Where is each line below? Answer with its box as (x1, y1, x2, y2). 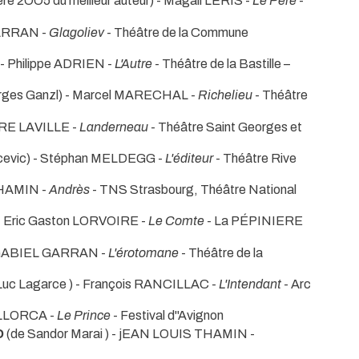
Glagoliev (49, 25, 104, 39)
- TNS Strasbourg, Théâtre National (90, 183, 296, 197)
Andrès (49, 183, 90, 197)
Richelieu (198, 88, 252, 103)
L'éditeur (165, 151, 213, 165)
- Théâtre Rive (213, 151, 296, 165)
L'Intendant (219, 277, 281, 292)
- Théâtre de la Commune (104, 25, 248, 39)
